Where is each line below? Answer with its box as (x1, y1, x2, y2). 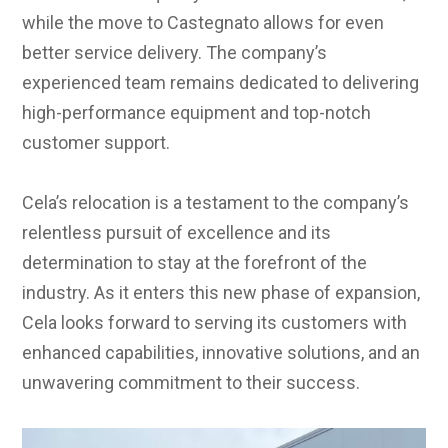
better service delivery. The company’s (22, 41, 328, 63)
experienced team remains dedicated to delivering (22, 71, 420, 93)
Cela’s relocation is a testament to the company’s (22, 191, 410, 213)
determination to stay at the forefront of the (22, 251, 368, 273)
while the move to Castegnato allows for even (22, 11, 385, 33)
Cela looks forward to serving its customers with (22, 311, 408, 333)
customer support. (22, 131, 171, 153)
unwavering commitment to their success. (22, 371, 361, 393)
